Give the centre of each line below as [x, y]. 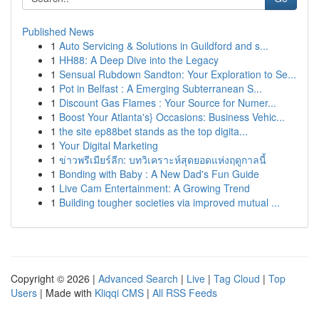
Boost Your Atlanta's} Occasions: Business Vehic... [172, 117]
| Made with [66, 293]
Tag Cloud [237, 278]
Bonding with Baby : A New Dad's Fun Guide [159, 174]
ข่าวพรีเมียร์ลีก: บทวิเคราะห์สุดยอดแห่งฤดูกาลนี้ [163, 159]
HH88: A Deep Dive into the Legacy [139, 60]
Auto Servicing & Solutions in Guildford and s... [164, 46]
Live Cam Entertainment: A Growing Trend [155, 188]
